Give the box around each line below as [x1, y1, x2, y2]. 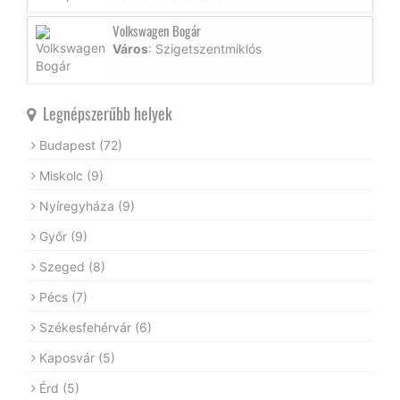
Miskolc [39, 167, 87, 183]
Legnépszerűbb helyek [36, 101, 172, 125]
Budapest [39, 137, 99, 153]
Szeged [39, 258, 88, 274]
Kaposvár [39, 349, 98, 365]
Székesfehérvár [39, 319, 135, 335]
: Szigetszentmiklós [148, 40, 262, 56]
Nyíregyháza [39, 197, 118, 213]
